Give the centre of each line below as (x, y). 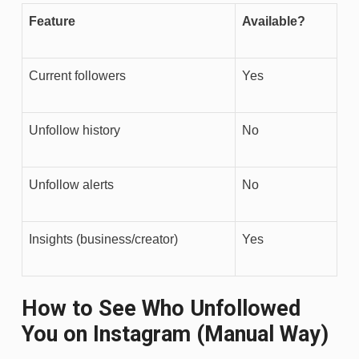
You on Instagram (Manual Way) (175, 334)
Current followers (77, 75)
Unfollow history (75, 130)
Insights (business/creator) (103, 239)
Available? (274, 21)
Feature (52, 21)
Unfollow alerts (71, 184)
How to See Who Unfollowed (161, 308)
